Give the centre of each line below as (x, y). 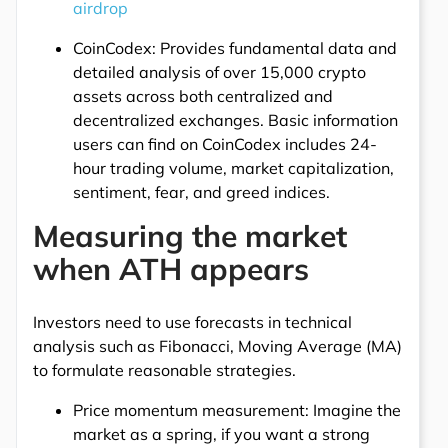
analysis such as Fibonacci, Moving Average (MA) (217, 345)
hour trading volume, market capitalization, (233, 167)
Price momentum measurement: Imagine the (237, 409)
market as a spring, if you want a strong (221, 433)
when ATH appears (171, 268)
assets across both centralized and (203, 95)
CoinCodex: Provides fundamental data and (235, 47)
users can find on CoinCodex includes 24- (225, 143)
